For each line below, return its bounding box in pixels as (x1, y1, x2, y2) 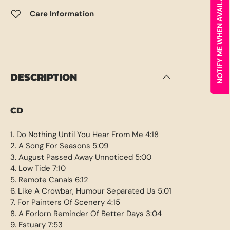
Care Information (30, 9, 94, 20)
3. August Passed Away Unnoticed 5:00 (10, 151, 151, 162)
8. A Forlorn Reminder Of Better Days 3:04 (10, 208, 162, 219)
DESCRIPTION (10, 71, 77, 83)
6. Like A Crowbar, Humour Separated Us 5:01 (10, 185, 171, 196)
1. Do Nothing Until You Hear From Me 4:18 (10, 129, 159, 140)
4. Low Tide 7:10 (10, 163, 66, 174)
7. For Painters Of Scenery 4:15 (10, 197, 120, 207)
